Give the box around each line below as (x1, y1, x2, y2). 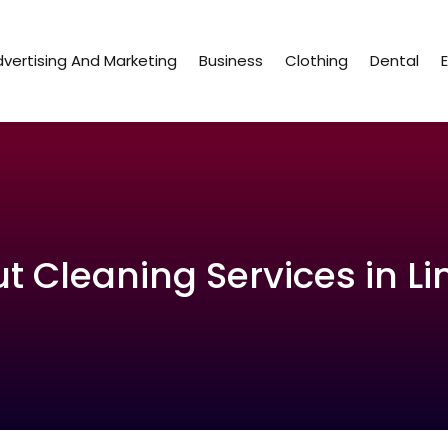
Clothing (285, 50, 349, 72)
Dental (370, 50, 420, 72)
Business (199, 50, 264, 72)
